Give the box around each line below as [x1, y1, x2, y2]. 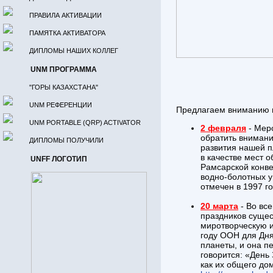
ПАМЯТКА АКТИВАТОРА [29, 29, 105, 37]
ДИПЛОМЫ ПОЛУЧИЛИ [29, 136, 104, 144]
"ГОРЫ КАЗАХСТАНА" [29, 83, 98, 91]
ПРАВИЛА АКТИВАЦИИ [29, 12, 102, 19]
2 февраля [200, 123, 246, 133]
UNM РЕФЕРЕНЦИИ [29, 101, 92, 108]
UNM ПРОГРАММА [30, 65, 97, 74]
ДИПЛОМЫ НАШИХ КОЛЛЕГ [29, 47, 118, 54]
